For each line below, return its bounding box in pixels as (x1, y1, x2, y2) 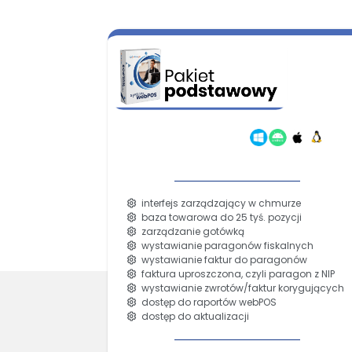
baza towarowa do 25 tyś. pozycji (137, 210, 302, 224)
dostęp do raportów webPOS (137, 295, 277, 309)
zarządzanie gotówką (137, 224, 245, 238)
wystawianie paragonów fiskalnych (137, 238, 314, 252)
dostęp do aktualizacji (137, 309, 250, 323)
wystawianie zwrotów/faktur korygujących (137, 280, 345, 295)
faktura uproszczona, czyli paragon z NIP (137, 266, 335, 280)
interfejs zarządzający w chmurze (137, 196, 302, 210)
